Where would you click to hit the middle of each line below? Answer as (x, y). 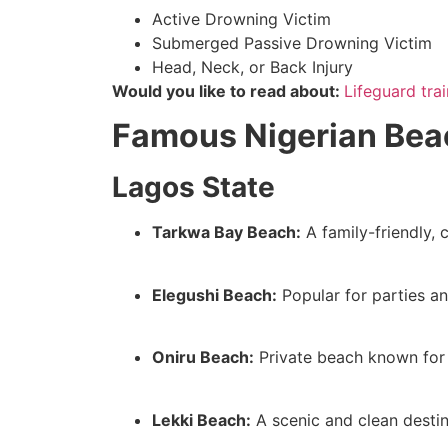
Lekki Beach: (201, 419)
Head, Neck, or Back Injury (252, 66)
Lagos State (193, 187)
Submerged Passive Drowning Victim (292, 42)
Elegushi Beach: (214, 294)
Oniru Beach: (203, 357)
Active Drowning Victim (241, 18)
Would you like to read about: (228, 90)
